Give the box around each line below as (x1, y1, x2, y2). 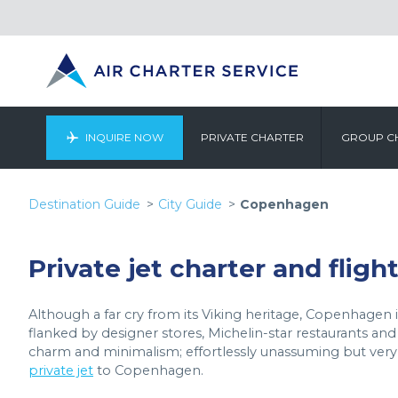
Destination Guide (28, 196, 140, 212)
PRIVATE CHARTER (201, 131, 304, 144)
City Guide (158, 196, 222, 212)
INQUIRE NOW (84, 131, 163, 144)
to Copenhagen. (93, 362, 203, 378)
